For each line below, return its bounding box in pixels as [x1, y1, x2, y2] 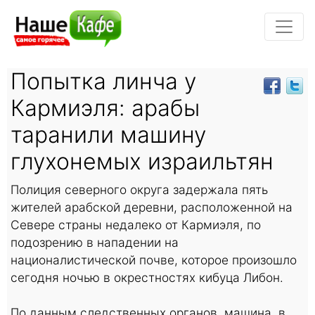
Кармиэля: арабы [11, 94, 200, 122]
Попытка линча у [11, 67, 196, 95]
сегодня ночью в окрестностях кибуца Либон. [11, 269, 283, 285]
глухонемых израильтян [11, 147, 274, 175]
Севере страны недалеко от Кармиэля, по [11, 217, 261, 232]
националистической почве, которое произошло [11, 252, 297, 267]
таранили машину [11, 120, 206, 148]
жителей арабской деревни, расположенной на [11, 199, 292, 214]
